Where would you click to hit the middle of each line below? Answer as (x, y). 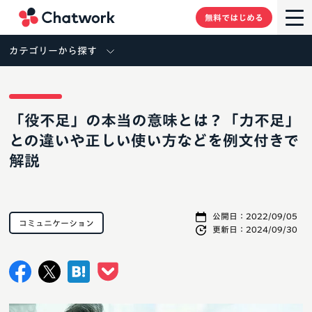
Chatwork (142, 8)
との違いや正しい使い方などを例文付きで (154, 141)
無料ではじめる (234, 17)
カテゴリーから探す (53, 51)
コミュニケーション (56, 223)
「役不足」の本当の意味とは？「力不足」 (155, 120)
